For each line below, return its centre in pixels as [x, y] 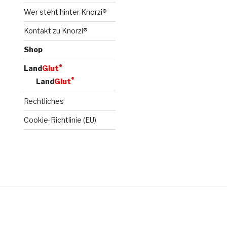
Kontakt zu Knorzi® [56, 31]
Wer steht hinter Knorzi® [66, 12]
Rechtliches [44, 101]
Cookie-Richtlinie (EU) [60, 120]
